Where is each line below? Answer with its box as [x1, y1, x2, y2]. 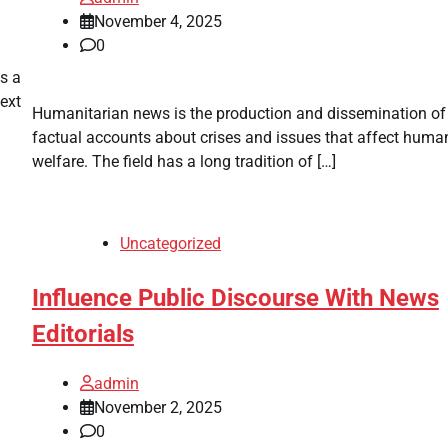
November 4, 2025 [93, 11, 222, 31]
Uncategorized [119, 233, 221, 253]
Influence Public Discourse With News [31, 283, 439, 312]
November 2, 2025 [93, 397, 222, 417]
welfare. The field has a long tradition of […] [31, 151, 336, 171]
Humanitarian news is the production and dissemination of [31, 103, 446, 123]
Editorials [31, 319, 134, 348]
